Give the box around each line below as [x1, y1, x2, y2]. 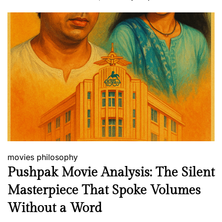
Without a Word [7, 201, 102, 216]
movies [7, 152, 34, 163]
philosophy [37, 152, 78, 163]
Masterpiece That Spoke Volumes [7, 183, 201, 198]
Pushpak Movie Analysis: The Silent [7, 165, 215, 180]
